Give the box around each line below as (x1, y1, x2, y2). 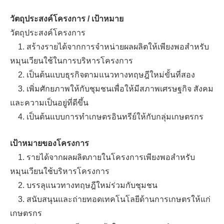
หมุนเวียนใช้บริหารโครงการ (10, 167, 109, 175)
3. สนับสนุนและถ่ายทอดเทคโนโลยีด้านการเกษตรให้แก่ (10, 195, 210, 203)
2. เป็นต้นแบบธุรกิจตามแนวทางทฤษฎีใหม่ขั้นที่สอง (10, 70, 195, 79)
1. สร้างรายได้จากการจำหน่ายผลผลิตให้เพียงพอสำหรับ (10, 42, 209, 51)
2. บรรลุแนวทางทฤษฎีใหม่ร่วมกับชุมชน (10, 181, 157, 189)
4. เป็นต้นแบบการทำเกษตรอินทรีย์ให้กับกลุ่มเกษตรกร (10, 112, 203, 121)
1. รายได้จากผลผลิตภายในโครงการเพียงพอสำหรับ (10, 153, 195, 161)
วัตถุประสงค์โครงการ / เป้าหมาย (10, 14, 123, 23)
